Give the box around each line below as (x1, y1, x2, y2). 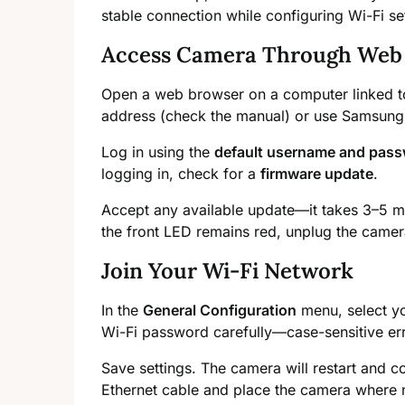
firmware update (260, 165, 373, 184)
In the (101, 301, 143, 320)
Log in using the (101, 143, 214, 162)
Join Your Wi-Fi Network (101, 257, 353, 286)
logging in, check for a (101, 165, 260, 184)
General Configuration (143, 301, 297, 320)
